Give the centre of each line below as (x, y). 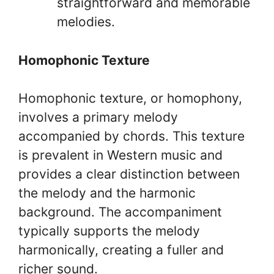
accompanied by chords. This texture (131, 136)
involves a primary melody (98, 117)
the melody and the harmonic (107, 193)
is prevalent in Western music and (120, 155)
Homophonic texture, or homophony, (130, 98)
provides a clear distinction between (129, 174)
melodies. (86, 22)
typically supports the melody (109, 231)
